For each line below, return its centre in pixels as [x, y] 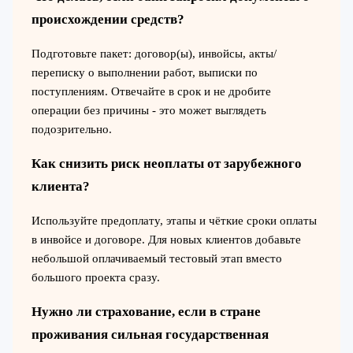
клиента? [60, 187]
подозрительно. [71, 130]
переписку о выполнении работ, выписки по [144, 73]
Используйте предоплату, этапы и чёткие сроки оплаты [174, 221]
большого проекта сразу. [95, 278]
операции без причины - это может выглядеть [149, 111]
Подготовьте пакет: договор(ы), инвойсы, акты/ [154, 54]
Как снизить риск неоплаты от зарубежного [166, 164]
